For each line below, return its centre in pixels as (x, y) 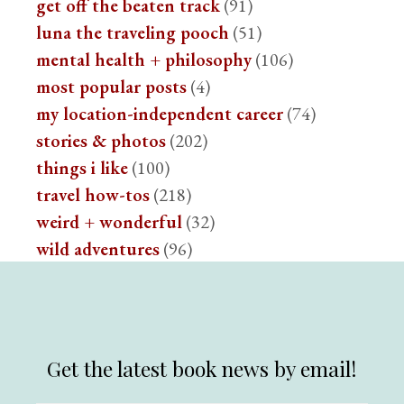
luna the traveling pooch (133, 32)
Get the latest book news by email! (202, 368)
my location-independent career (160, 114)
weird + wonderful (110, 222)
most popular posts (112, 87)
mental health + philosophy (144, 60)
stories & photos (101, 141)
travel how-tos (93, 195)
